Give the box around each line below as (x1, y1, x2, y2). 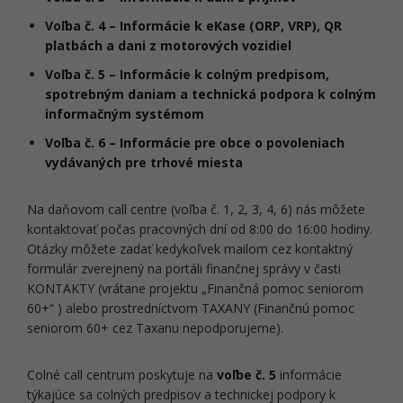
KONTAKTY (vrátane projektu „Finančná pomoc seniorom (27, 280, 363, 297)
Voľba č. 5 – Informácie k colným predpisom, (45, 66, 329, 83)
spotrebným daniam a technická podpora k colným (45, 85, 376, 103)
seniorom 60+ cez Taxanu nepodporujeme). (27, 319, 283, 336)
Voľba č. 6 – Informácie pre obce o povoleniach (45, 134, 345, 151)
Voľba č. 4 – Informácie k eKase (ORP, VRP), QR (45, 17, 342, 34)
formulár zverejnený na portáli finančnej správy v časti (27, 260, 341, 277)
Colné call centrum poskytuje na (27, 366, 217, 383)
